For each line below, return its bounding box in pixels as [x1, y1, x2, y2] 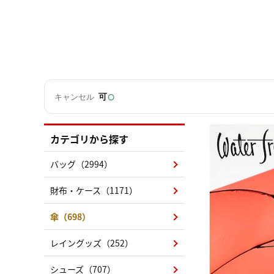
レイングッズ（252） [50, 237, 133, 249]
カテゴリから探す [50, 131, 128, 146]
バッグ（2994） [50, 158, 113, 170]
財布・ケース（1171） [50, 184, 138, 196]
